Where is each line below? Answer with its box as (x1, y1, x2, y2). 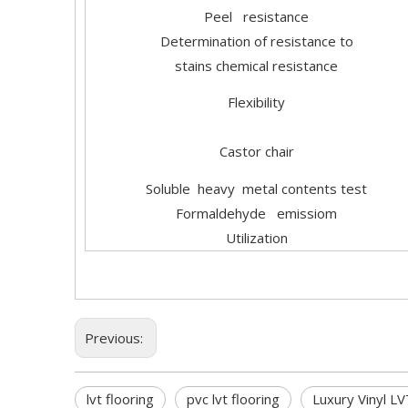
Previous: (85, 329, 147, 347)
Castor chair (219, 142, 294, 160)
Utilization (225, 229, 288, 247)
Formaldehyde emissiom (176, 204, 337, 222)
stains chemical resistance (175, 56, 338, 75)
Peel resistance (204, 7, 309, 25)
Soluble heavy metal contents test (146, 179, 367, 198)
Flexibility (228, 93, 285, 111)
